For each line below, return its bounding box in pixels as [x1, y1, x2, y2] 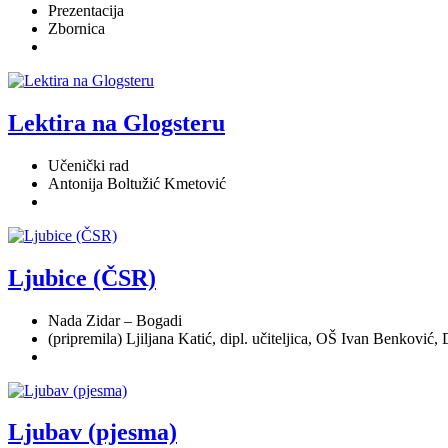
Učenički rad [48, 156, 129, 174]
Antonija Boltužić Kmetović [48, 174, 226, 192]
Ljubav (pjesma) [8, 419, 177, 446]
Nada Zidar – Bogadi [48, 311, 182, 329]
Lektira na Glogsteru [8, 109, 225, 136]
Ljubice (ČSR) [8, 264, 156, 291]
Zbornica [48, 19, 105, 37]
